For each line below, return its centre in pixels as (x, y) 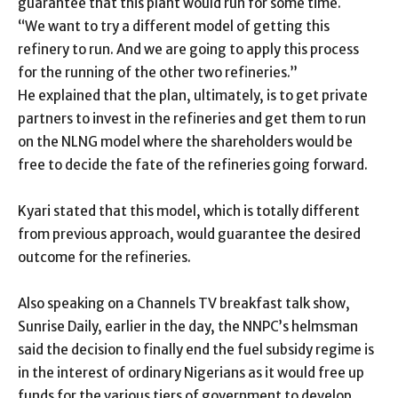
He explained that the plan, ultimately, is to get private (193, 96)
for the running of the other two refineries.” (158, 73)
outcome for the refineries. (104, 258)
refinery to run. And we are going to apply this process (188, 50)
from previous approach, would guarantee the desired (189, 235)
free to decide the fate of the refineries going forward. (193, 165)
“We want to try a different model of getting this (174, 27)
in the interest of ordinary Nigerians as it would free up (191, 373)
